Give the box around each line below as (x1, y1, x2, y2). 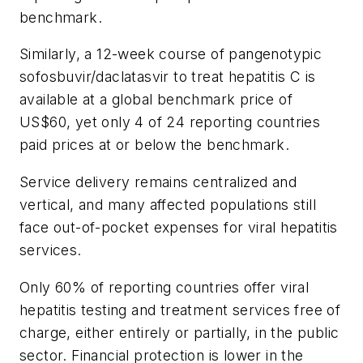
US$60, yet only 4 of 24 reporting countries (19, 113, 321, 131)
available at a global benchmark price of (19, 91, 293, 109)
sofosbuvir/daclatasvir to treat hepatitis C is (19, 68, 316, 86)
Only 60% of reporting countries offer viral (19, 278, 310, 296)
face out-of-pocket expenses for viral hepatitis (19, 218, 338, 236)
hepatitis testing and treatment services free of (19, 301, 341, 318)
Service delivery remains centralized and (19, 173, 297, 190)
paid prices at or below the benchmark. (19, 136, 290, 154)
